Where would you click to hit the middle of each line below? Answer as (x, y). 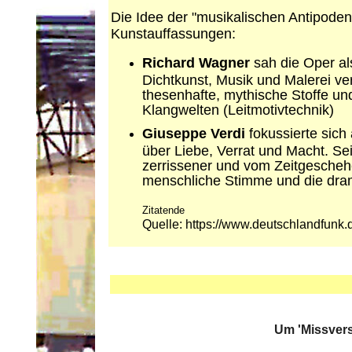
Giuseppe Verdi (196, 134)
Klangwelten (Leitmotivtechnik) (238, 109)
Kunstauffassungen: (173, 34)
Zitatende (163, 210)
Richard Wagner (196, 63)
